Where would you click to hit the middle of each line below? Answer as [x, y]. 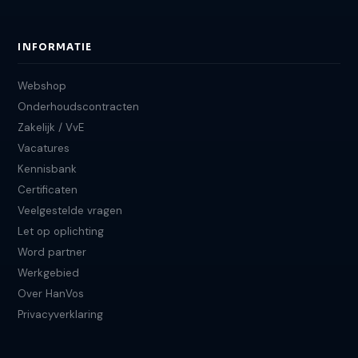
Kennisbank [48, 169]
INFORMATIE [55, 48]
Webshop [42, 86]
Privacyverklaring [61, 315]
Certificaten [48, 190]
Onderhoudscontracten [79, 107]
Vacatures [44, 149]
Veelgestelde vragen [70, 211]
